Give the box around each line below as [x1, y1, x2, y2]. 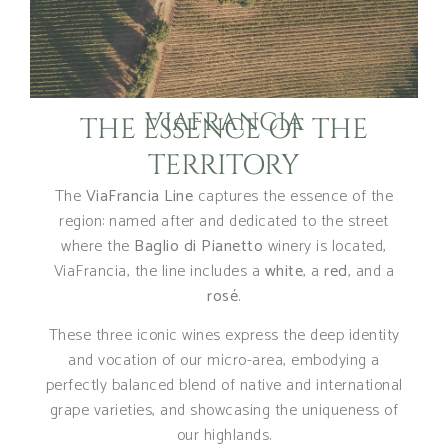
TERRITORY [148, 146, 300, 184]
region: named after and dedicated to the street [59, 207, 389, 235]
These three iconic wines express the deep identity [48, 321, 400, 349]
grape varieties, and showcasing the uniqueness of [49, 396, 399, 424]
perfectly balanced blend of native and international [45, 371, 403, 399]
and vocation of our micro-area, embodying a [68, 346, 380, 374]
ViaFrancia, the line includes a [53, 257, 265, 285]
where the [61, 232, 135, 260]
